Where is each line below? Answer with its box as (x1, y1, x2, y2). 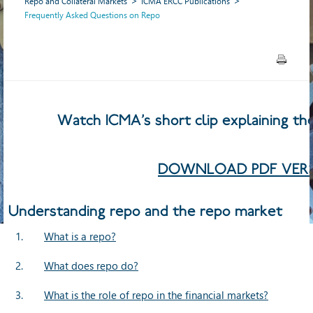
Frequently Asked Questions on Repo (24, 9, 160, 20)
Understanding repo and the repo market (8, 201, 282, 221)
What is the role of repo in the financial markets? (44, 287, 268, 302)
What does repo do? (44, 258, 138, 272)
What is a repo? (44, 228, 116, 243)
